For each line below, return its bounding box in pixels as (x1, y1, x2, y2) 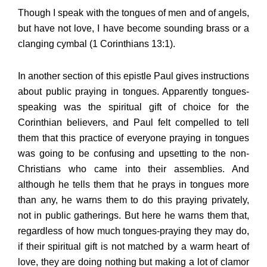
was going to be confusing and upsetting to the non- (18, 148, 249, 159)
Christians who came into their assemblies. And (18, 164, 249, 175)
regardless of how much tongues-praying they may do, (18, 226, 249, 237)
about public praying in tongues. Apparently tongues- (18, 86, 249, 97)
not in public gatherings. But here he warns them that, (18, 210, 249, 221)
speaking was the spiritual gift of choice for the (18, 102, 249, 113)
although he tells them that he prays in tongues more (18, 179, 249, 190)
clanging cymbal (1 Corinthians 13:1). (18, 39, 175, 49)
